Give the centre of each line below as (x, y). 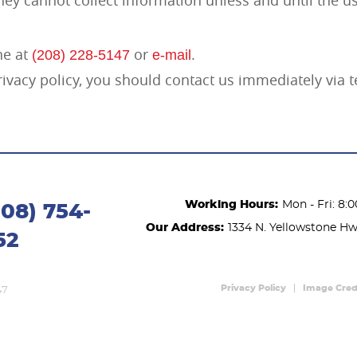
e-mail (172, 55)
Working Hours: (231, 205)
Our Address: (185, 228)
